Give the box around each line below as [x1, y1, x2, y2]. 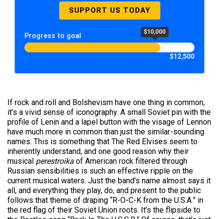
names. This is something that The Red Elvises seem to [7, 137, 197, 146]
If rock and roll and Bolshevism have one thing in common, [7, 98, 205, 107]
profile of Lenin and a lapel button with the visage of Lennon [7, 117, 211, 127]
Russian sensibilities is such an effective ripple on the [7, 166, 193, 175]
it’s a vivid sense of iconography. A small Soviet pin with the [7, 108, 211, 117]
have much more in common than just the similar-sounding [7, 127, 204, 136]
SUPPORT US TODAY [68, 6, 151, 15]
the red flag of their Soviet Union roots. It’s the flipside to [7, 205, 200, 215]
